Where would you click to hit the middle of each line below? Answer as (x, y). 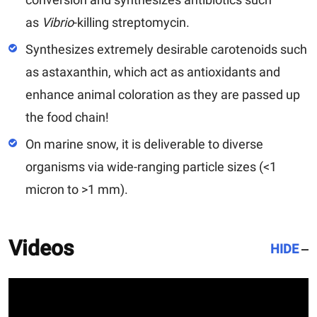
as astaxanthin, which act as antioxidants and (153, 71)
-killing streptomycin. (132, 22)
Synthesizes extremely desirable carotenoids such (166, 49)
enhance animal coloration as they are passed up (163, 94)
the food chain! (67, 117)
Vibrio (58, 22)
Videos (41, 248)
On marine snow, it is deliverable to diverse (144, 144)
